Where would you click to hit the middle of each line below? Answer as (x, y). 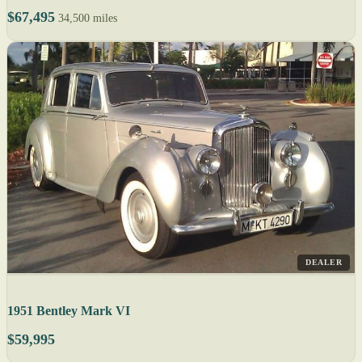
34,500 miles (88, 18)
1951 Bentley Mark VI (69, 311)
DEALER (324, 263)
